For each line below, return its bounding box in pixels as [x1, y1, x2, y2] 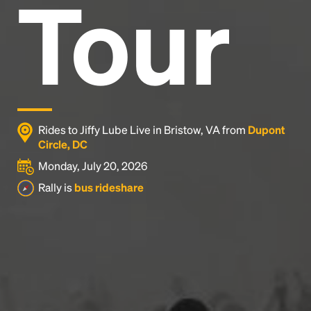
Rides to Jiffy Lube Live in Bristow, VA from [38, 122, 248, 137]
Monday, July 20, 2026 [38, 158, 147, 173]
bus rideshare [74, 180, 144, 194]
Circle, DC [38, 137, 87, 151]
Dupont [248, 122, 285, 137]
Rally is [38, 180, 74, 194]
